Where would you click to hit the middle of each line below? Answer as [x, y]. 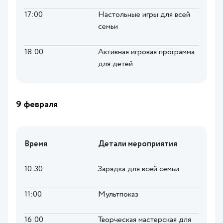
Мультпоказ [118, 195]
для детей [115, 64]
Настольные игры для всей [144, 15]
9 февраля [37, 105]
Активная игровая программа [146, 53]
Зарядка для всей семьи [139, 169]
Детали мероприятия [138, 145]
